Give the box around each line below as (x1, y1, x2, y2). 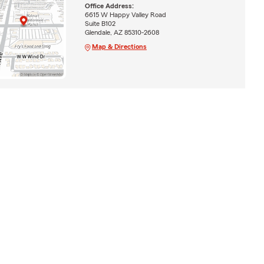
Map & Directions (91, 43, 147, 51)
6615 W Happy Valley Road (84, 11, 166, 19)
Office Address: (84, 2, 134, 10)
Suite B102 (84, 20, 115, 28)
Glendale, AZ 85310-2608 (84, 29, 159, 37)
